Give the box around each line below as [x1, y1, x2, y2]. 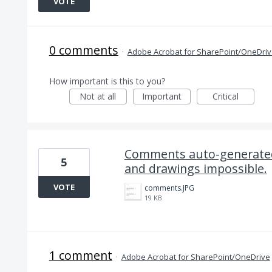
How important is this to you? [49, 75, 165, 87]
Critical [212, 90, 239, 102]
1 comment [49, 247, 112, 263]
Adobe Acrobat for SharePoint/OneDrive [121, 251, 270, 262]
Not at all [80, 90, 117, 102]
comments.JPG [144, 183, 194, 193]
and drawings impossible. [124, 160, 267, 177]
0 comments [49, 42, 118, 58]
